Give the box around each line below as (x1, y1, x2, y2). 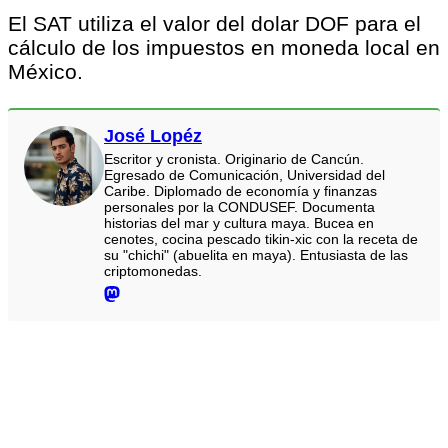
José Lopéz (104, 125, 202, 146)
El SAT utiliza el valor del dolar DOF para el (8, 11, 421, 35)
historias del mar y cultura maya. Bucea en (104, 214, 374, 231)
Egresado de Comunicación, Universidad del (104, 166, 385, 183)
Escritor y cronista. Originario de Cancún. (104, 150, 364, 167)
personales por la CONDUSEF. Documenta (104, 198, 375, 215)
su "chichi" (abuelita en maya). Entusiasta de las (104, 246, 408, 263)
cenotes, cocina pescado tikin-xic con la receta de (104, 230, 418, 247)
